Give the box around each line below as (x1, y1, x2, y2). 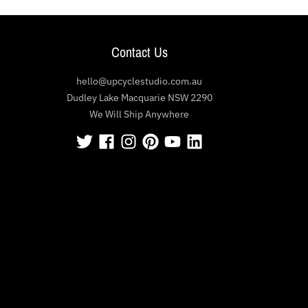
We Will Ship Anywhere (89, 107, 190, 120)
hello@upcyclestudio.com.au (76, 74, 203, 87)
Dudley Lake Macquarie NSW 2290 (66, 91, 212, 104)
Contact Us (111, 42, 168, 61)
